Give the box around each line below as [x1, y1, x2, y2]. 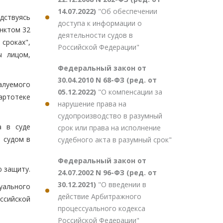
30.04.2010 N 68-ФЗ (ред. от [58, 75, 157, 85]
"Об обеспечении [98, 6, 157, 16]
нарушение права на [58, 99, 126, 109]
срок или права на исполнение [58, 123, 161, 132]
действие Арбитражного [58, 192, 141, 201]
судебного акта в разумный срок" [58, 135, 172, 144]
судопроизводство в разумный [58, 111, 162, 120]
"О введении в [98, 180, 146, 189]
